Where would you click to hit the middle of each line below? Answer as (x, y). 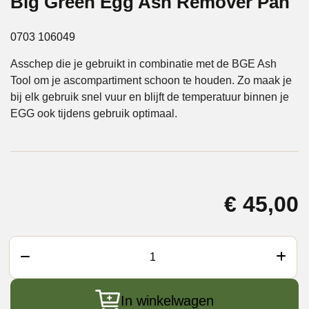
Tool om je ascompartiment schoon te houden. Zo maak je (151, 80)
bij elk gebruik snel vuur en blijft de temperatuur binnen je (150, 97)
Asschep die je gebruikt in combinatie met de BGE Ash (143, 63)
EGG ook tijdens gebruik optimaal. (94, 113)
